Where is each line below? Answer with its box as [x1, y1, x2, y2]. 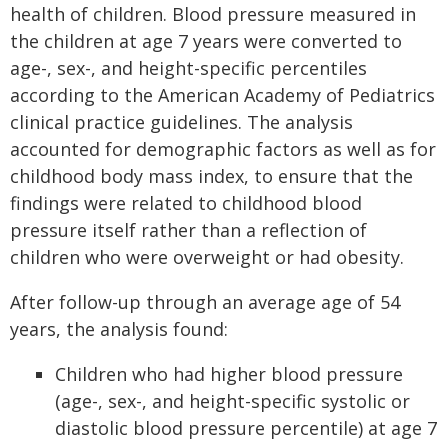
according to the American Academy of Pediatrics [10, 83, 435, 107]
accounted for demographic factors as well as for [10, 137, 436, 161]
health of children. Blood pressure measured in [10, 2, 416, 26]
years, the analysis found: [10, 317, 228, 341]
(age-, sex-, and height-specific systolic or [55, 389, 410, 413]
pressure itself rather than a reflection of [10, 218, 367, 242]
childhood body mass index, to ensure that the [10, 164, 413, 188]
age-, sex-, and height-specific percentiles [10, 56, 367, 80]
